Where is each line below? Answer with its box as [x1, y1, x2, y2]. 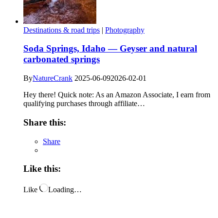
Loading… [48, 185, 82, 194]
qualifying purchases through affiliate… [23, 99, 145, 108]
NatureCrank [33, 74, 73, 83]
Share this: [23, 117, 66, 127]
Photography [105, 25, 145, 34]
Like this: [23, 163, 61, 174]
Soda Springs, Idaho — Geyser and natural [23, 43, 197, 54]
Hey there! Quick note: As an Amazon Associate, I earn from [23, 91, 210, 99]
